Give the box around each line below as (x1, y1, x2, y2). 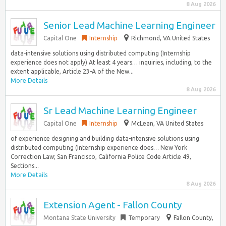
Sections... (11, 162, 39, 169)
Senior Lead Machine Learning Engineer (43, 20, 215, 31)
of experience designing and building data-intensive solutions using (11, 135, 199, 142)
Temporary (128, 214, 160, 221)
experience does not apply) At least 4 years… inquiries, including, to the (11, 59, 212, 66)
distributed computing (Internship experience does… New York (11, 144, 187, 151)
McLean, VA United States (131, 120, 203, 127)
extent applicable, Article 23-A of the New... (11, 68, 134, 75)
